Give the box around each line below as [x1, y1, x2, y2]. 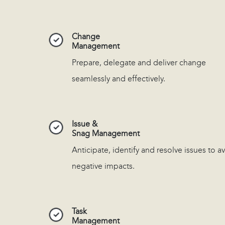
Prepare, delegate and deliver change [72, 58, 206, 68]
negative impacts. [72, 161, 135, 171]
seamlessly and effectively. [72, 74, 165, 84]
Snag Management [72, 129, 140, 139]
